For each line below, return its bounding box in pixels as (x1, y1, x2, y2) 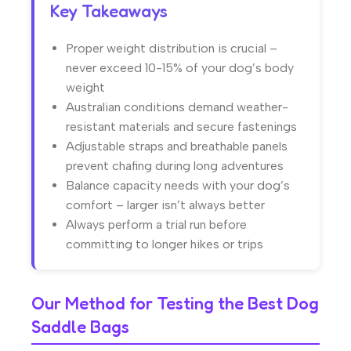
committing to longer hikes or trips (66, 237, 263, 252)
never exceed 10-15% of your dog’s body (66, 60, 294, 76)
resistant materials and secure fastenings (66, 119, 297, 135)
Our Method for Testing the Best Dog (31, 293, 319, 314)
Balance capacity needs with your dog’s (66, 178, 290, 194)
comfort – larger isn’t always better (66, 197, 265, 213)
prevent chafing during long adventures (66, 158, 284, 174)
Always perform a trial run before (66, 217, 247, 233)
